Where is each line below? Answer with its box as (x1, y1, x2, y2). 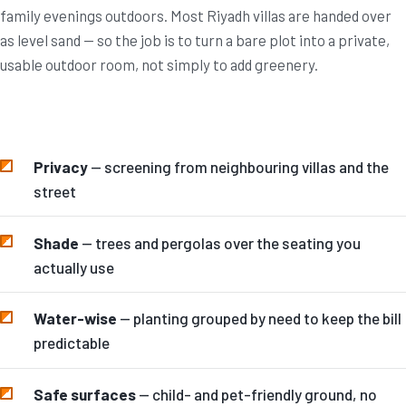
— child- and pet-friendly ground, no (135, 385, 377, 404)
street (33, 181, 76, 200)
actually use (33, 257, 114, 276)
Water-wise (33, 309, 117, 328)
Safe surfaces (33, 385, 136, 404)
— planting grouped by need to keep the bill (116, 309, 401, 328)
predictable (33, 333, 110, 353)
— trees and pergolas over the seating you (78, 233, 361, 252)
